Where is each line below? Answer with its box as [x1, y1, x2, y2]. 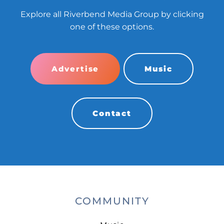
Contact [92, 108, 132, 118]
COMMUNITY [74, 195, 149, 207]
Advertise [51, 64, 99, 73]
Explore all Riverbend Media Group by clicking [20, 9, 204, 19]
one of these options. [70, 22, 154, 31]
